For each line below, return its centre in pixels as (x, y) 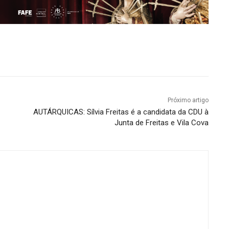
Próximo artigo (188, 100)
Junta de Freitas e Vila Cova (161, 122)
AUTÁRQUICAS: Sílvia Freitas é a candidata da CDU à (121, 112)
